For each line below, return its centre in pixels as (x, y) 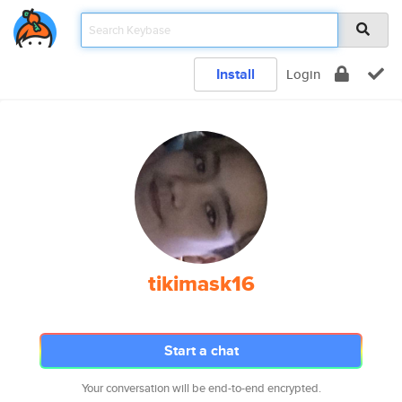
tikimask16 (201, 284)
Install (236, 74)
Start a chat (201, 350)
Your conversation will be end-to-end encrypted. (201, 388)
